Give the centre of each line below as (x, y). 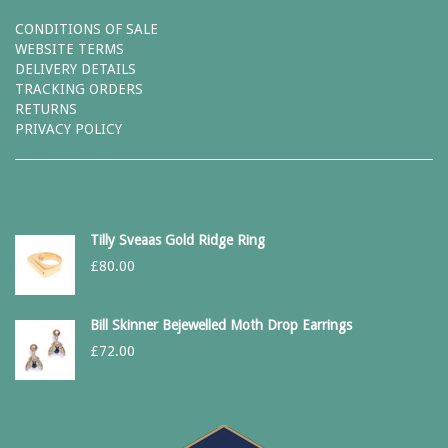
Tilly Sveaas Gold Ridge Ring (177, 240)
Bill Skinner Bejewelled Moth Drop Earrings (221, 325)
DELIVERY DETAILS (75, 69)
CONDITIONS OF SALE (86, 29)
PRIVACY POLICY (68, 129)
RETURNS (46, 109)
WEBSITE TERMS (69, 49)
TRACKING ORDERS (79, 89)
